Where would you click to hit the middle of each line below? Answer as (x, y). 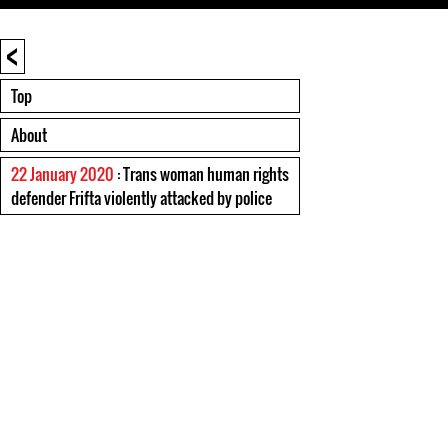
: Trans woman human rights (201, 174)
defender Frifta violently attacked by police (141, 198)
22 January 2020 (62, 174)
